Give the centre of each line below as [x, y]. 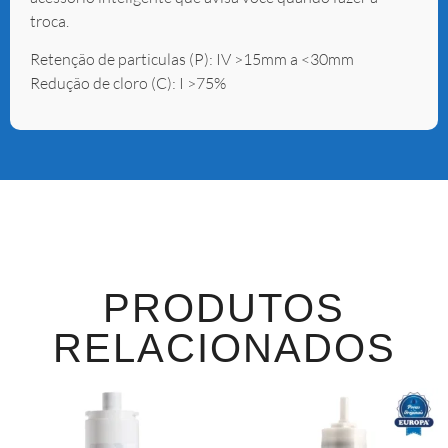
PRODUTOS [224, 307]
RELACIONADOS [224, 347]
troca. [49, 20]
